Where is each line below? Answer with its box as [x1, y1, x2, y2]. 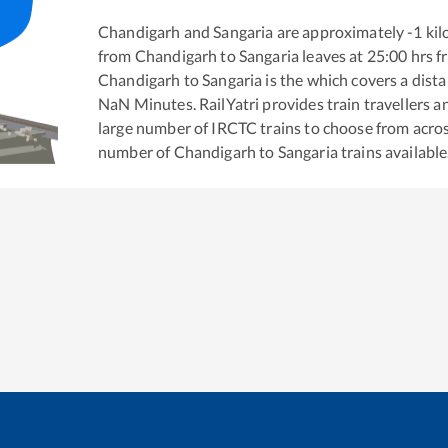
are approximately [273, 21, 405, 41]
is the [262, 69, 304, 89]
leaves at [299, 45, 364, 65]
